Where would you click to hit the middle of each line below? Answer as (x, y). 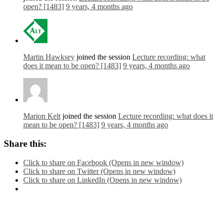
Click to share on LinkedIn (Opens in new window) (102, 180)
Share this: (25, 143)
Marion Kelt (42, 116)
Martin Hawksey (49, 57)
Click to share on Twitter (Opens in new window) (99, 171)
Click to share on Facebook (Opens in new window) (103, 162)
